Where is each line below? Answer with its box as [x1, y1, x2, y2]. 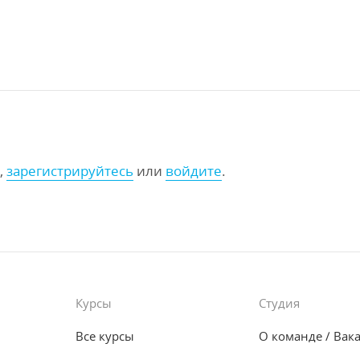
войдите [166, 162, 222, 180]
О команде [259, 328, 322, 344]
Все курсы [76, 328, 134, 344]
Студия [259, 295, 300, 311]
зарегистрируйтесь [6, 162, 133, 180]
